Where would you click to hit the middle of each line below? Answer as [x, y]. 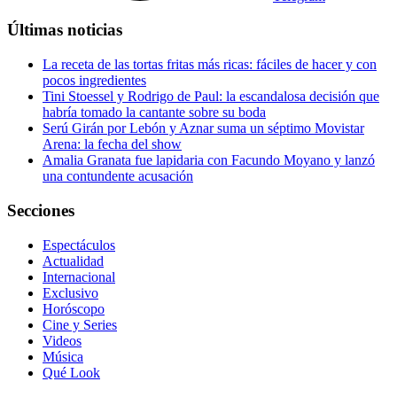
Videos [62, 340]
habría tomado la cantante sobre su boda [154, 113]
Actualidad [73, 261]
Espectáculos [79, 245]
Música [63, 356]
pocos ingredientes [94, 81]
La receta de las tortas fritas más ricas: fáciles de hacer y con [210, 65]
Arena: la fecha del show [112, 144]
